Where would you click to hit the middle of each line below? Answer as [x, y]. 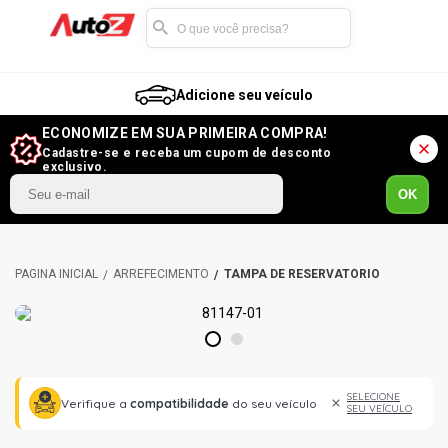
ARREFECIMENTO [161, 274]
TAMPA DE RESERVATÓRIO [302, 274]
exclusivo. [75, 167]
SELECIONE [373, 396]
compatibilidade [179, 403]
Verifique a [95, 403]
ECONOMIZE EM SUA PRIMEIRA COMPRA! [185, 133]
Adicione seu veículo [244, 95]
